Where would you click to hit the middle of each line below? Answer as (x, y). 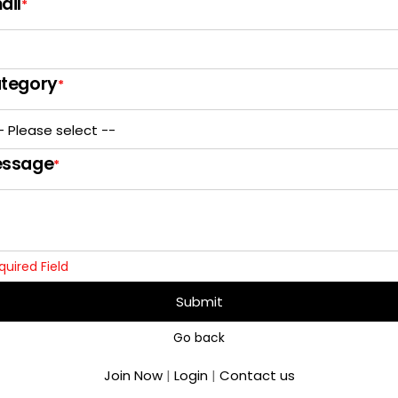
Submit (199, 302)
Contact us (257, 375)
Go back (199, 338)
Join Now (133, 375)
